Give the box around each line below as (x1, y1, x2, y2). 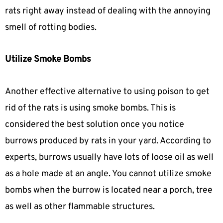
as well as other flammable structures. (5, 201, 155, 213)
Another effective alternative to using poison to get (5, 86, 210, 98)
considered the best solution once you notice (5, 118, 184, 130)
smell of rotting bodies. (5, 21, 97, 33)
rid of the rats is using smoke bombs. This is (5, 102, 176, 114)
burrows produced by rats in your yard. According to (5, 135, 211, 147)
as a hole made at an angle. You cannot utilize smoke (5, 168, 212, 180)
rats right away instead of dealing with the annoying (5, 5, 211, 17)
